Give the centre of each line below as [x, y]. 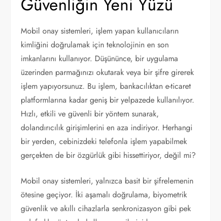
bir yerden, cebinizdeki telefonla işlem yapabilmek [104, 141]
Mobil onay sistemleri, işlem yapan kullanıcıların [100, 31]
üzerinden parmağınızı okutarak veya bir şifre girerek [108, 72]
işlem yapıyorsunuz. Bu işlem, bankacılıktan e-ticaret [106, 86]
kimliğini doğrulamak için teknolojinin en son [95, 45]
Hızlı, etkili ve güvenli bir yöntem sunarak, [90, 114]
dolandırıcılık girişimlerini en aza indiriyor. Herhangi [107, 128]
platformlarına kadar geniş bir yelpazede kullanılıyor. [108, 100]
